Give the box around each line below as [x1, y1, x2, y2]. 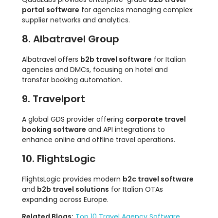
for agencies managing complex [79, 5, 193, 15]
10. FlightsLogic [22, 152, 95, 166]
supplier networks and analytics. [22, 15, 130, 25]
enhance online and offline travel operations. [22, 135, 175, 145]
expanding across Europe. [22, 195, 109, 205]
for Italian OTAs [109, 184, 163, 195]
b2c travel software [123, 174, 194, 184]
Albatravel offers [22, 54, 80, 65]
